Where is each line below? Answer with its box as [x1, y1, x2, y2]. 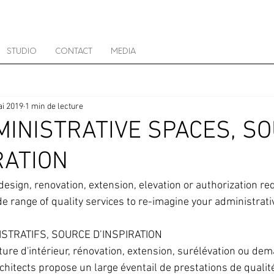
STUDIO [7, 46, 37, 56]
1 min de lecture [25, 101, 83, 112]
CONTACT [55, 46, 92, 56]
